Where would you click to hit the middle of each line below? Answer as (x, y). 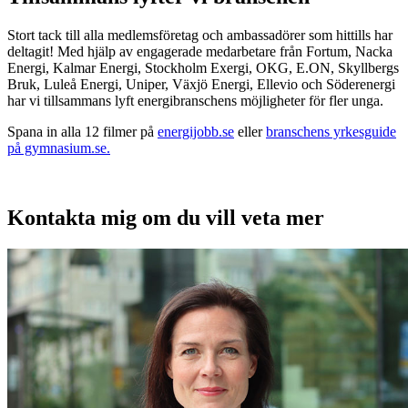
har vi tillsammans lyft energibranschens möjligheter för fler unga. (195, 101)
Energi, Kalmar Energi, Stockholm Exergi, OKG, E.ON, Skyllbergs (203, 68)
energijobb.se (196, 132)
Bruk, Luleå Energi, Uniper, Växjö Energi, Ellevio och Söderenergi (201, 85)
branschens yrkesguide (331, 132)
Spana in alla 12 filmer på (82, 132)
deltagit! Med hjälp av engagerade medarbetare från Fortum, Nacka (200, 52)
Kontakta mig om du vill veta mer (166, 218)
